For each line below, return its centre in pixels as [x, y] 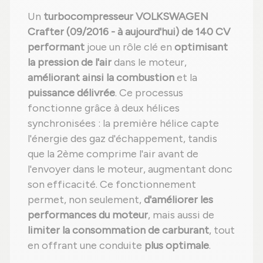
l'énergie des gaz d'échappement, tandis [122, 139]
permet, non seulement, [86, 200]
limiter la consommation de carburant [118, 230]
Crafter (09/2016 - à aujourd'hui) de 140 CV [129, 32]
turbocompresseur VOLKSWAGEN [126, 17]
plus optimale [177, 246]
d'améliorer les [178, 200]
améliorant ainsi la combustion [101, 78]
